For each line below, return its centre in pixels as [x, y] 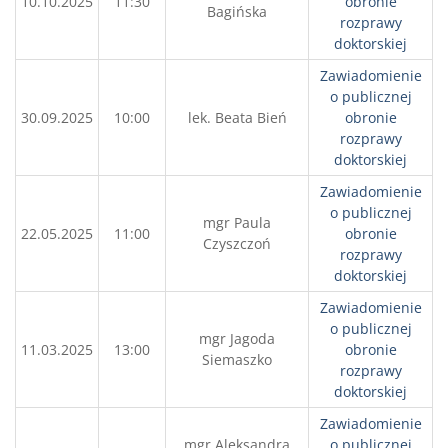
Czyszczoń [237, 243]
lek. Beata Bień [237, 117]
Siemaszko [237, 359]
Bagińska [237, 11]
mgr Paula [237, 222]
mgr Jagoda [237, 338]
